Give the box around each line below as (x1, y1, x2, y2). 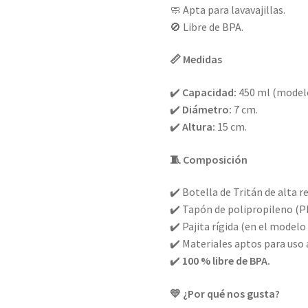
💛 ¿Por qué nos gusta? (170, 286, 280, 300)
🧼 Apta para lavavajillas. (170, 2, 286, 16)
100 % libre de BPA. (182, 254, 271, 268)
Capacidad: (182, 85, 237, 99)
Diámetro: (182, 102, 232, 116)
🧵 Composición (170, 152, 248, 166)
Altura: (182, 119, 216, 133)
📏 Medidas (170, 52, 223, 67)
